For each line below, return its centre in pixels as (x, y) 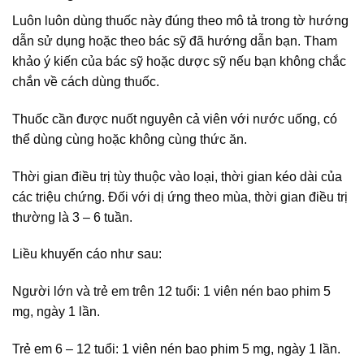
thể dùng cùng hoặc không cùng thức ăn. (130, 139)
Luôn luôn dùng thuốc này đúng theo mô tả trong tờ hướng (180, 21)
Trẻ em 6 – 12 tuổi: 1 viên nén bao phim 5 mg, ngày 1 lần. (176, 349)
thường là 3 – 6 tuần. (72, 217)
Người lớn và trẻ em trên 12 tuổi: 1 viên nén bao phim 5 (171, 292)
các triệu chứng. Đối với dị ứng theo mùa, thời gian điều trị (180, 197)
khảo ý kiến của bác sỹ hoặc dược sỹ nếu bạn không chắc (179, 62)
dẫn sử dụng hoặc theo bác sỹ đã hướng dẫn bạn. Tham (175, 41)
